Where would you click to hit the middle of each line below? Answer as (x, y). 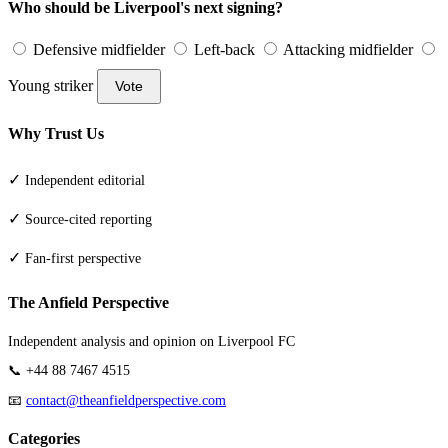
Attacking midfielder (346, 49)
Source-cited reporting (88, 220)
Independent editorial (85, 181)
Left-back (222, 49)
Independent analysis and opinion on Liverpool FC (151, 341)
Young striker (50, 85)
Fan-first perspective (83, 259)
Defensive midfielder (97, 49)
